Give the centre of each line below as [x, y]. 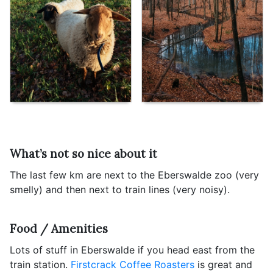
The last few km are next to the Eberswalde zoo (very [134, 175]
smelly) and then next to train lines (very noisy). [120, 190]
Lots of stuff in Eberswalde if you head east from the [132, 250]
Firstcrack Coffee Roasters [133, 265]
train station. [40, 265]
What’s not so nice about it [83, 153]
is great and [223, 265]
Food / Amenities [59, 228]
